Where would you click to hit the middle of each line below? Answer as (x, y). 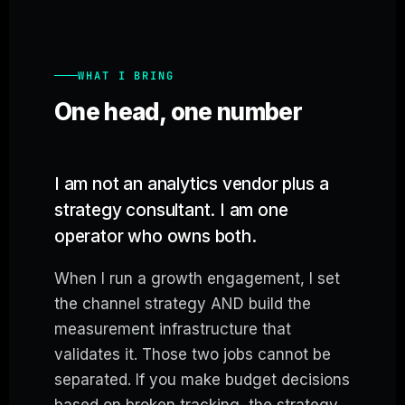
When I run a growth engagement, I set (197, 278)
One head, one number (178, 111)
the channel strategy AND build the (183, 303)
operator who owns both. (155, 236)
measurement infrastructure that (173, 329)
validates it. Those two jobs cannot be (193, 354)
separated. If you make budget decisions (202, 379)
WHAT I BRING (127, 75)
